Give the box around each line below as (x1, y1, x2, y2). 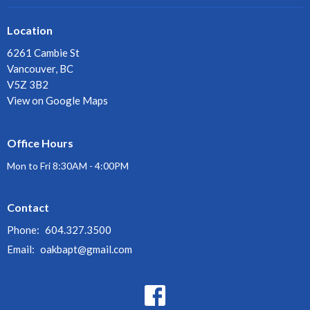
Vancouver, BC (7, 62, 73, 75)
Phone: (7, 224, 42, 237)
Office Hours (7, 136, 73, 150)
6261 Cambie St (7, 46, 80, 60)
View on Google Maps (7, 94, 108, 107)
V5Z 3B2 (7, 78, 48, 91)
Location (7, 23, 53, 37)
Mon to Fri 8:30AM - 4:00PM (7, 159, 129, 172)
